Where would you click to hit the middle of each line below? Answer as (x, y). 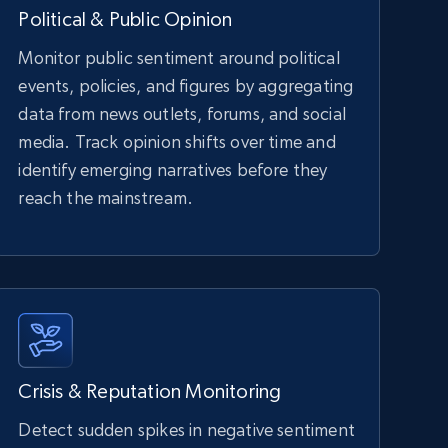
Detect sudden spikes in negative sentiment (186, 429)
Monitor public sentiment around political (179, 57)
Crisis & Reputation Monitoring (150, 391)
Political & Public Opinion (125, 19)
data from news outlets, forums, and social (182, 113)
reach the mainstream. (106, 197)
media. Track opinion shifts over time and (177, 141)
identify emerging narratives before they (173, 169)
